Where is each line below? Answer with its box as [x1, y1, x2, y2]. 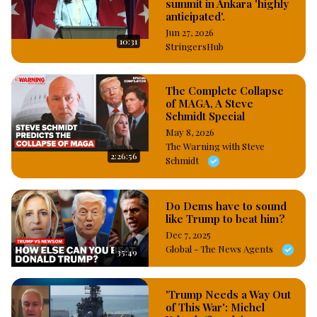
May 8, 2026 [166, 125, 214, 138]
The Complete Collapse [166, 83, 284, 98]
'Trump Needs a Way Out [166, 287, 291, 301]
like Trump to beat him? [166, 211, 285, 226]
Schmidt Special [166, 108, 245, 123]
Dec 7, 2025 [166, 228, 211, 241]
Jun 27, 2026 [166, 25, 214, 38]
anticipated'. [166, 8, 225, 23]
